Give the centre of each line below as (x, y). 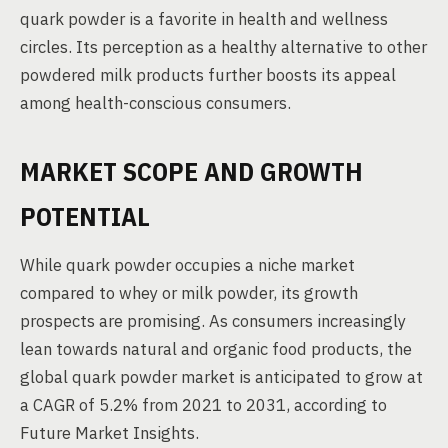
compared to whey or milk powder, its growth (189, 293)
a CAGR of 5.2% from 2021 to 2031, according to (203, 405)
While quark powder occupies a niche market (187, 265)
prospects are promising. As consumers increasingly (213, 321)
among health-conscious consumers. (155, 103)
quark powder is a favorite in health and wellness (204, 19)
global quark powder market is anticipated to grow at (221, 377)
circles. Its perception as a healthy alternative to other (223, 47)
